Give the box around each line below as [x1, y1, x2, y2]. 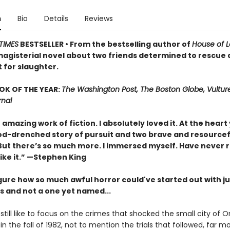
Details [44, 13, 68, 24]
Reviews [84, 13, 113, 24]
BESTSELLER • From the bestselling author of [18, 39, 192, 49]
